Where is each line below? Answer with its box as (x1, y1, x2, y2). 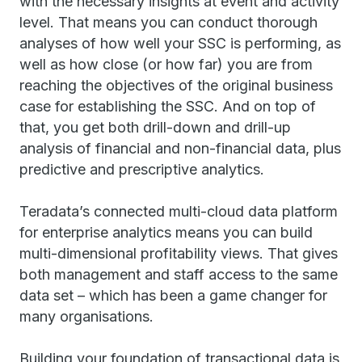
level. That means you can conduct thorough (19, 14, 318, 31)
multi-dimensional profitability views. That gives (19, 245, 338, 262)
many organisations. (19, 308, 154, 325)
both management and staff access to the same (19, 266, 338, 283)
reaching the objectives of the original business (19, 77, 333, 94)
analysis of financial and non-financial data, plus (19, 140, 341, 157)
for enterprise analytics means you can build (19, 224, 313, 241)
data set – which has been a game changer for (19, 287, 327, 304)
